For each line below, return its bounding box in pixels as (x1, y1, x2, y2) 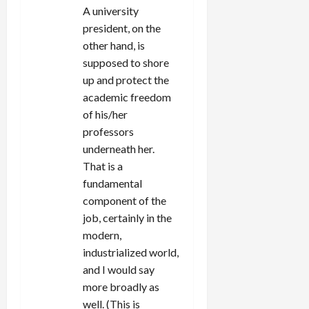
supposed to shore (83, 56, 169, 70)
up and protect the (83, 73, 169, 87)
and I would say (83, 263, 154, 277)
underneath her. (83, 142, 154, 156)
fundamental (83, 177, 142, 190)
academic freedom (83, 90, 171, 104)
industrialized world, (83, 246, 179, 259)
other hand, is (83, 39, 145, 52)
